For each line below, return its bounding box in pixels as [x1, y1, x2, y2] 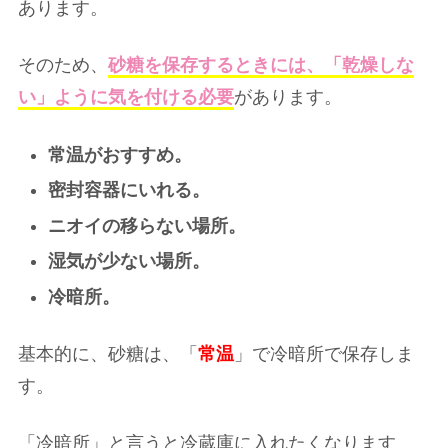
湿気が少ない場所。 [47, 251, 210, 272]
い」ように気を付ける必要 [18, 87, 234, 108]
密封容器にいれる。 [47, 180, 210, 201]
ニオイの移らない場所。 [47, 215, 246, 236]
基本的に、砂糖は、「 [18, 344, 198, 365]
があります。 [234, 87, 342, 108]
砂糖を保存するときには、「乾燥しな [108, 55, 414, 76]
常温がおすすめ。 [47, 144, 192, 165]
